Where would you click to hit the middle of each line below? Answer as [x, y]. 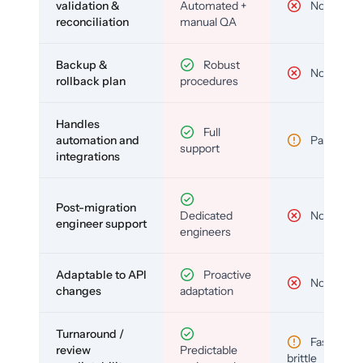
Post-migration [96, 207]
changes [79, 290]
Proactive [226, 274]
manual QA [208, 21]
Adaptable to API [101, 274]
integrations [88, 156]
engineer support [101, 223]
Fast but [329, 342]
